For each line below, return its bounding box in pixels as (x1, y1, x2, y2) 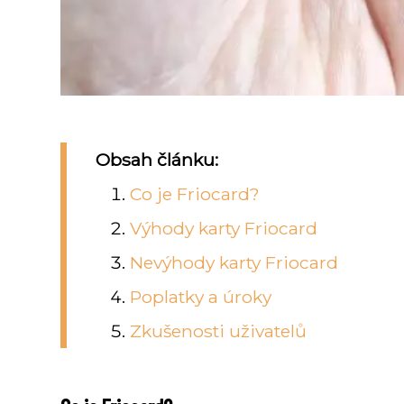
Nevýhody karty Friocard (130, 252, 339, 274)
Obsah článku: (96, 149, 218, 171)
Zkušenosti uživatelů (130, 320, 308, 343)
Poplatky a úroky (130, 286, 272, 308)
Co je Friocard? (130, 183, 261, 206)
